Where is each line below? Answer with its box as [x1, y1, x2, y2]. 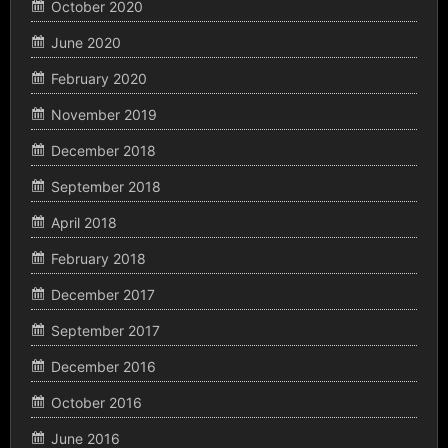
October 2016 [51, 393, 142, 411]
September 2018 [51, 177, 161, 195]
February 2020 [51, 69, 147, 87]
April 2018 [51, 213, 117, 231]
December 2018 [51, 141, 156, 159]
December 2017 [51, 285, 155, 303]
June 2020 [51, 33, 121, 51]
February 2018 [51, 249, 146, 267]
